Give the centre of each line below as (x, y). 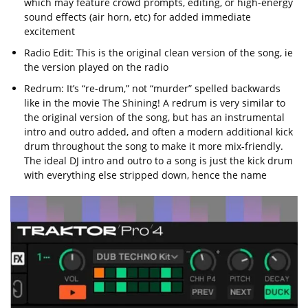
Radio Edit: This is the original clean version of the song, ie (158, 53)
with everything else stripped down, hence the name (145, 175)
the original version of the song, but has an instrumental (154, 118)
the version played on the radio (96, 67)
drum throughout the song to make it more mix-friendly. (154, 146)
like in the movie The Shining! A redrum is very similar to (155, 103)
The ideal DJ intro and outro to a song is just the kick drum (158, 161)
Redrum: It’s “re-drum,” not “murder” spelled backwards (152, 89)
